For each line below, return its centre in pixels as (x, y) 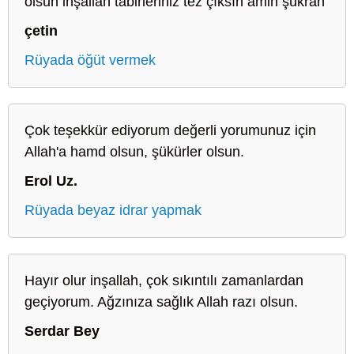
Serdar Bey (62, 331)
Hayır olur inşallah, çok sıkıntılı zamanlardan (164, 280)
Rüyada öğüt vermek (90, 60)
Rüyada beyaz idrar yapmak (113, 210)
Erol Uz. (51, 181)
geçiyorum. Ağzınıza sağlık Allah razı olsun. (161, 301)
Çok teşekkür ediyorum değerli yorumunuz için (170, 130)
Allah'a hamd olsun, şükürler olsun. (134, 151)
